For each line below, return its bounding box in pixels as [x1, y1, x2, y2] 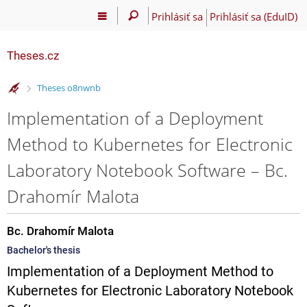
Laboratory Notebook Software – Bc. [7, 158, 288, 182]
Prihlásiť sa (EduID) [209, 9, 297, 23]
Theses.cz [7, 49, 59, 62]
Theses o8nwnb [36, 82, 101, 95]
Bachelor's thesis [7, 244, 80, 256]
